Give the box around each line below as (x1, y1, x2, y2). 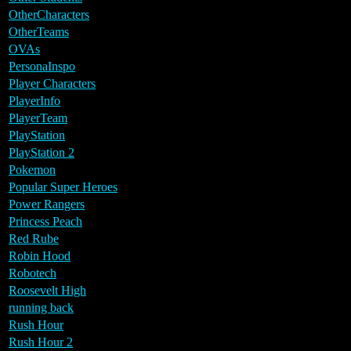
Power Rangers (9, 197, 85, 211)
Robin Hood (9, 248, 71, 262)
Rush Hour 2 (9, 335, 73, 349)
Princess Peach (9, 214, 82, 228)
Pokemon (9, 162, 56, 176)
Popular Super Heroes (9, 179, 118, 194)
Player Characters (9, 76, 96, 90)
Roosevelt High (9, 283, 86, 297)
